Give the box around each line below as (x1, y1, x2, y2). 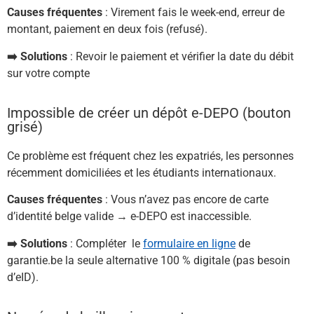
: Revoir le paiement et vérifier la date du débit (67, 49, 294, 63)
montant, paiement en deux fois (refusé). (7, 22, 207, 36)
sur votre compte (7, 66, 90, 80)
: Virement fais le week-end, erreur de (102, 6, 285, 20)
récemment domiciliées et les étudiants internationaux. (7, 166, 276, 180)
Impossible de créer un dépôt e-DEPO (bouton (7, 104, 291, 122)
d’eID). (7, 270, 39, 284)
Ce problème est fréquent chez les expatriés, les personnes (7, 149, 294, 163)
